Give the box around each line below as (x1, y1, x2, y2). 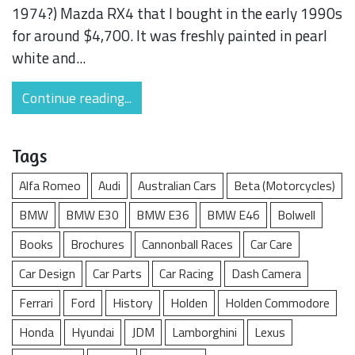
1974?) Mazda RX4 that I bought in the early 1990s (12, 2, 342, 25)
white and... (12, 46, 86, 70)
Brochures (71, 235, 124, 254)
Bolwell (277, 205, 315, 225)
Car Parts (93, 264, 142, 284)
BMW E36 (136, 205, 189, 225)
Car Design (19, 264, 75, 284)
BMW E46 (207, 205, 260, 225)
